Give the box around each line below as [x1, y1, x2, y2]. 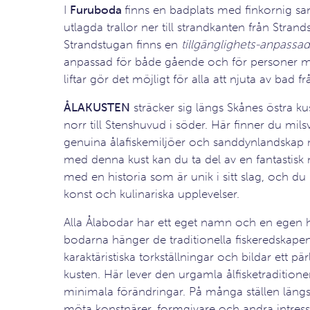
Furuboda [69, 3, 125, 17]
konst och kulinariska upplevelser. [63, 187, 239, 201]
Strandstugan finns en [63, 37, 181, 51]
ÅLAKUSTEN [63, 100, 130, 114]
